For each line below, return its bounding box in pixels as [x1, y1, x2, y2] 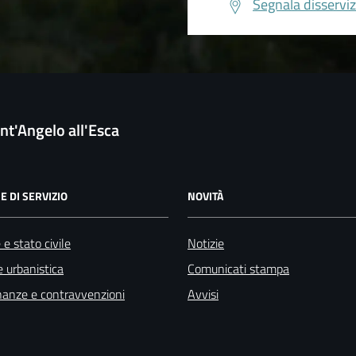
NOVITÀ [188, 187, 223, 204]
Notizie [188, 233, 224, 253]
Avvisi [188, 284, 219, 304]
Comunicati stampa [188, 258, 289, 278]
